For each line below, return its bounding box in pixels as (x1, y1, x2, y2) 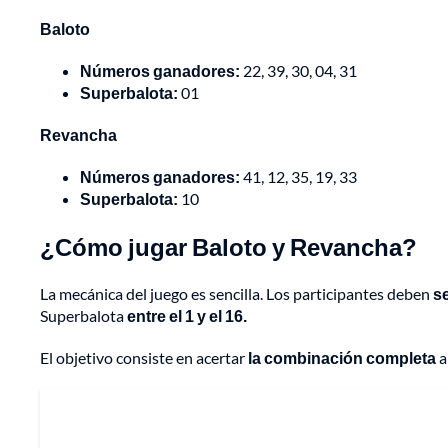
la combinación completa (248, 348, 436, 368)
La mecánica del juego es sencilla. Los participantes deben (40, 284, 433, 304)
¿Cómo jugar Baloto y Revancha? (40, 232, 417, 262)
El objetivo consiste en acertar (40, 348, 248, 368)
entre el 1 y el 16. (127, 306, 247, 326)
